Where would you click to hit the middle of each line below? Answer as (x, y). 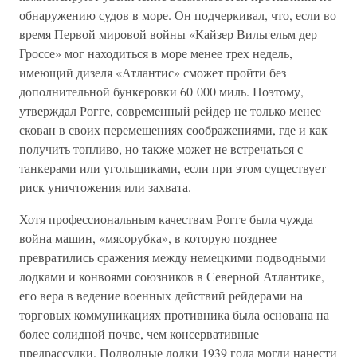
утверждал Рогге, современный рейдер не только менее (170, 110)
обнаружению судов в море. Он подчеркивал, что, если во (178, 15)
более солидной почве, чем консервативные (139, 333)
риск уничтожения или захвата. (105, 187)
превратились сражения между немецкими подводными (173, 257)
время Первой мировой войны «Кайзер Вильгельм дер (168, 34)
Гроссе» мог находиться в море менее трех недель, (156, 53)
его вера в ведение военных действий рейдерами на (161, 295)
